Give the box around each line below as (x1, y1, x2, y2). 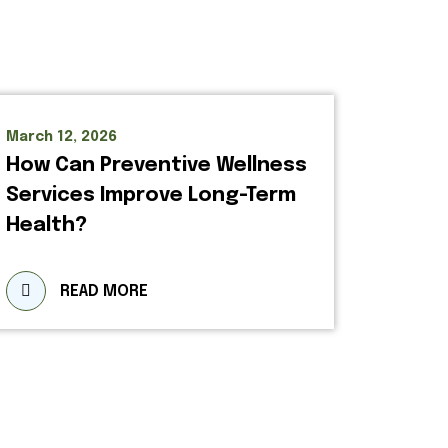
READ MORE (60, 283, 148, 300)
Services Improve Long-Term (6, 185, 296, 206)
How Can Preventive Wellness (6, 155, 307, 176)
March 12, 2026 (6, 130, 117, 144)
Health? (6, 215, 87, 236)
